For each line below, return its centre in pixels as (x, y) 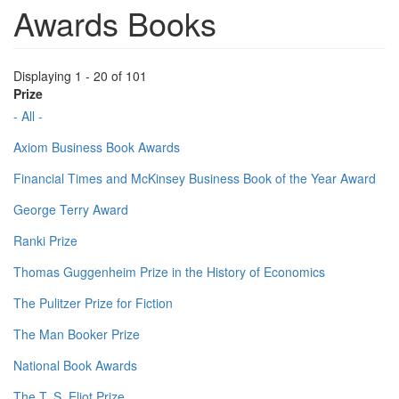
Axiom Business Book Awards (97, 147)
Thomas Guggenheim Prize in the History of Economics (169, 272)
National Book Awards (75, 366)
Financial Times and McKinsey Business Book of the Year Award (195, 179)
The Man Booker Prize (77, 334)
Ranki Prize (45, 241)
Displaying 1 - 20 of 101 (80, 76)
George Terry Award (71, 210)
